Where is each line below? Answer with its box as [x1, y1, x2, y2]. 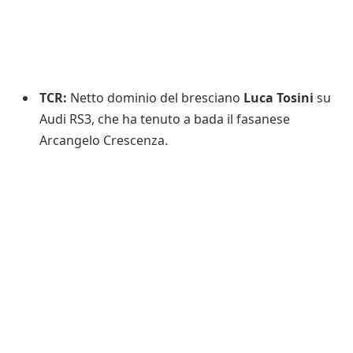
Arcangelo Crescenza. [39, 131, 168, 149]
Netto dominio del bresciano [67, 88, 243, 106]
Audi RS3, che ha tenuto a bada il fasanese [39, 110, 290, 128]
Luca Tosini [243, 88, 314, 106]
